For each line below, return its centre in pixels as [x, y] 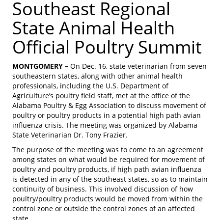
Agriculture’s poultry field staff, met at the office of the [101, 95]
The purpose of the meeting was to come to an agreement [108, 149]
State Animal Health [94, 27]
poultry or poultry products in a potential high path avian [107, 115]
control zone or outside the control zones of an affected [104, 208]
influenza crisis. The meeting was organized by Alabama [105, 125]
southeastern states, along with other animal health [97, 76]
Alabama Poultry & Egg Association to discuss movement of [109, 105]
